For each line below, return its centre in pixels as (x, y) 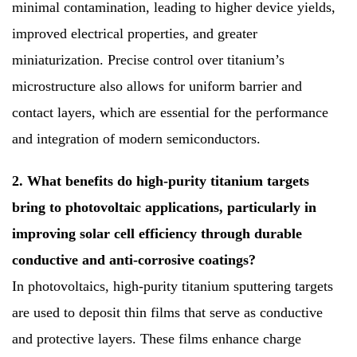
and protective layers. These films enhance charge (157, 339)
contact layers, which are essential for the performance (170, 113)
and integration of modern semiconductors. (136, 139)
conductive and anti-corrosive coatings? (134, 260)
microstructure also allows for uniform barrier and (157, 86)
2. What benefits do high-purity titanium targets (161, 181)
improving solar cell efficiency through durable (157, 234)
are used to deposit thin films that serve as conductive (167, 313)
